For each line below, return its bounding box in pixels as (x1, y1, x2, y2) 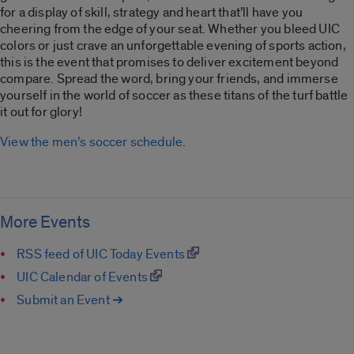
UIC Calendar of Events (17, 269, 151, 286)
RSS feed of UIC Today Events (17, 246, 188, 263)
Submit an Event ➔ (17, 292, 124, 309)
